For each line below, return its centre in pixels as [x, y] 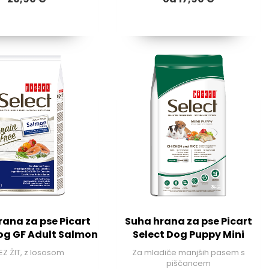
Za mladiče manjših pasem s [188, 253]
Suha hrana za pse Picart [188, 222]
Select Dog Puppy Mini [188, 235]
